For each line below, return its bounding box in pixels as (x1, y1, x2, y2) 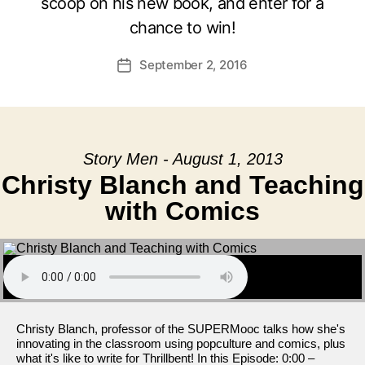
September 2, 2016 (139, 57, 248, 73)
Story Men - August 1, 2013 (82, 150, 283, 168)
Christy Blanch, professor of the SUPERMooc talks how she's (16, 322, 345, 336)
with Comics (105, 196, 260, 226)
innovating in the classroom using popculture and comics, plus (16, 336, 345, 350)
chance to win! (129, 18, 236, 37)
